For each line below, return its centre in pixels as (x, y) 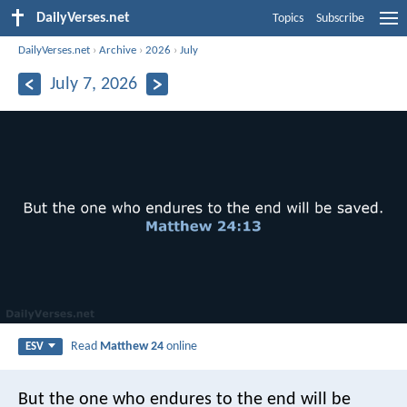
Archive (118, 50)
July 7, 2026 (93, 84)
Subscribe (340, 19)
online (181, 346)
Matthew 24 (132, 346)
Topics (288, 19)
